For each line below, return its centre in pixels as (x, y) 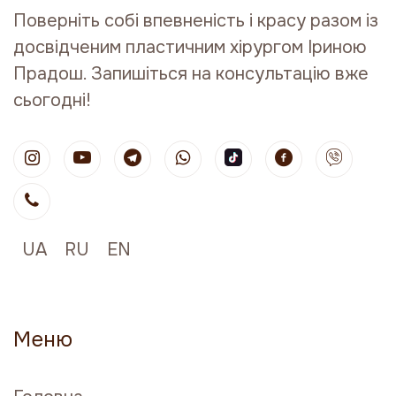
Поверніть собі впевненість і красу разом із (196, 21)
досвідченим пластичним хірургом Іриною (190, 47)
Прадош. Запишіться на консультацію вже (191, 74)
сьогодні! (52, 100)
